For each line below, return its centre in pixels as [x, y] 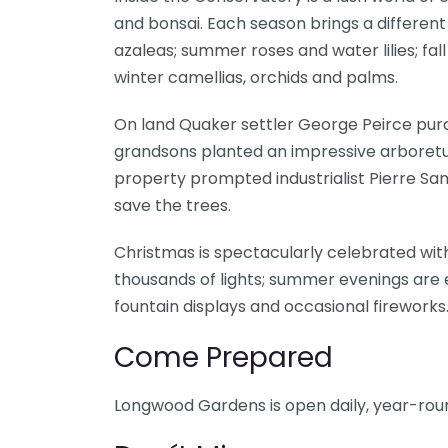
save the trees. [172, 205]
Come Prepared [223, 357]
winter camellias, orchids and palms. [256, 77]
